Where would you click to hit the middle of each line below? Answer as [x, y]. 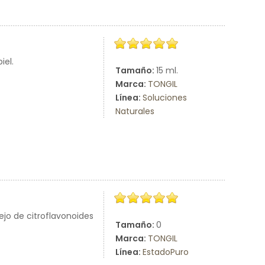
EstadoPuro [166, 252]
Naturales [135, 111]
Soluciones [165, 98]
